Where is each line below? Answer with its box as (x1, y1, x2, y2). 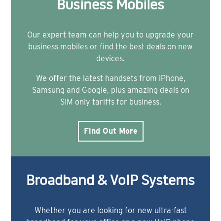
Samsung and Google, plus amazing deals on (32, 85, 189, 95)
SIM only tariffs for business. (60, 97, 161, 107)
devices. (96, 54, 125, 64)
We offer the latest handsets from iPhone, (36, 74, 185, 83)
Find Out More (83, 126, 138, 136)
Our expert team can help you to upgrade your (27, 30, 194, 40)
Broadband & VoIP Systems (26, 175, 195, 189)
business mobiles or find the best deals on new (28, 42, 193, 52)
